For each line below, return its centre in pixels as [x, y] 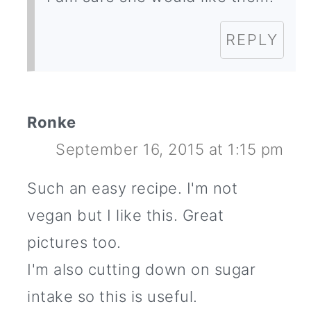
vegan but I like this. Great [126, 216]
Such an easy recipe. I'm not [133, 188]
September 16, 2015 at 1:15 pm [170, 150]
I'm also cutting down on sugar [142, 270]
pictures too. [74, 243]
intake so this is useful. [112, 297]
